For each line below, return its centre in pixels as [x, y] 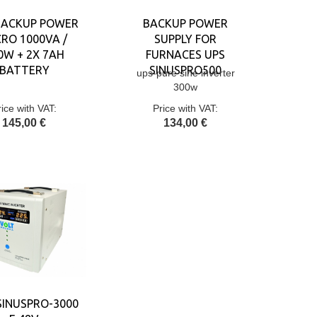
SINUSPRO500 [185, 70]
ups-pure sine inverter [185, 73]
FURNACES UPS [185, 54]
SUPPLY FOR [185, 39]
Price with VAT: [185, 108]
